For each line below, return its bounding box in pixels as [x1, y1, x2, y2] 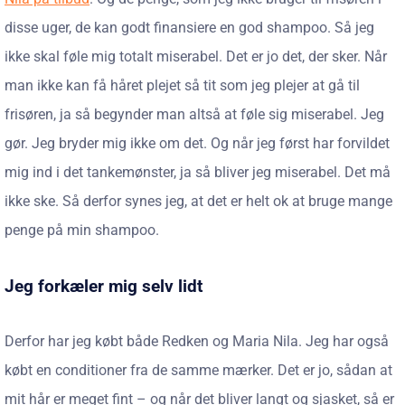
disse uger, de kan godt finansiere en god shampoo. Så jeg [5, 19, 374, 36]
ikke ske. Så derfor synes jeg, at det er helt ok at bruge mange [5, 193, 392, 210]
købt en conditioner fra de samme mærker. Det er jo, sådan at [5, 362, 392, 379]
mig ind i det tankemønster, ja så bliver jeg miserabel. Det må [5, 164, 391, 181]
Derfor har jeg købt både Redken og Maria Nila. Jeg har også [5, 333, 389, 350]
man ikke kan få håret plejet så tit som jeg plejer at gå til [5, 77, 360, 94]
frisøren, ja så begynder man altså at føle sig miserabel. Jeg [5, 106, 384, 123]
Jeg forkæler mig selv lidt [5, 276, 202, 297]
